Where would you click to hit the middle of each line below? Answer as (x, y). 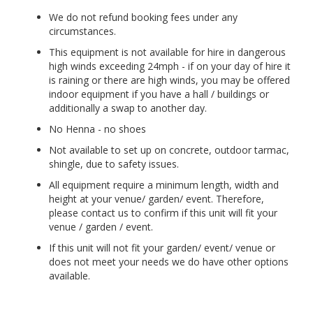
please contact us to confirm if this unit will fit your (163, 213)
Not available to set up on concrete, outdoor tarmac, (169, 150)
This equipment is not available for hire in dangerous (167, 52)
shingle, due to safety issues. (114, 164)
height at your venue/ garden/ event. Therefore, (156, 199)
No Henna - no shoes (97, 129)
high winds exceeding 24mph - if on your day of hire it (170, 66)
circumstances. (82, 31)
